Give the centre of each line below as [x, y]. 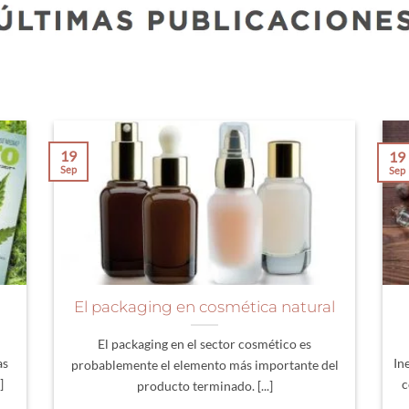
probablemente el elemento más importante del [204, 364]
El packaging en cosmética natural [204, 306]
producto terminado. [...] [204, 385]
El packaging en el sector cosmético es [204, 343]
